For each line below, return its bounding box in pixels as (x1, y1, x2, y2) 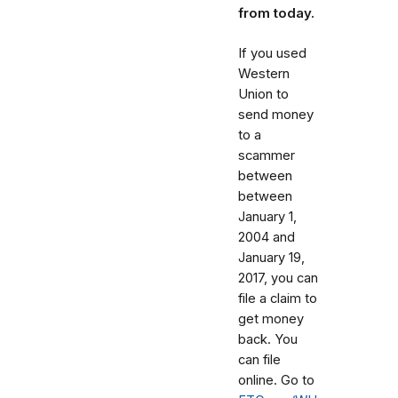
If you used (238, 45, 306, 61)
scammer (238, 147, 295, 163)
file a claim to (238, 291, 317, 306)
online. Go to (238, 372, 314, 388)
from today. (238, 5, 314, 21)
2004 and (238, 229, 295, 245)
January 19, (238, 250, 305, 266)
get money (238, 311, 304, 327)
